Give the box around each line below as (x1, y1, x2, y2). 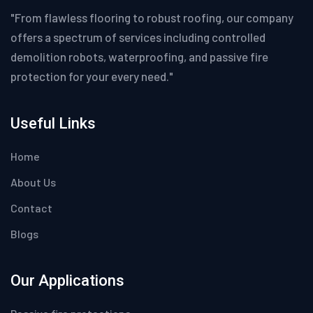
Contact (10, 201, 52, 215)
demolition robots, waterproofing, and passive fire (10, 50, 268, 64)
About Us (10, 175, 56, 189)
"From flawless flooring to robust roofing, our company (10, 10, 293, 25)
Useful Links (10, 115, 96, 133)
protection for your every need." (10, 69, 173, 84)
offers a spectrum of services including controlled (10, 30, 265, 45)
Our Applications (10, 272, 124, 290)
